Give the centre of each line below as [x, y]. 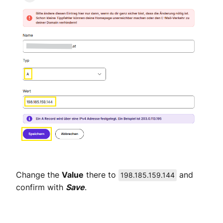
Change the [39, 175]
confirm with [41, 187]
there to [101, 175]
